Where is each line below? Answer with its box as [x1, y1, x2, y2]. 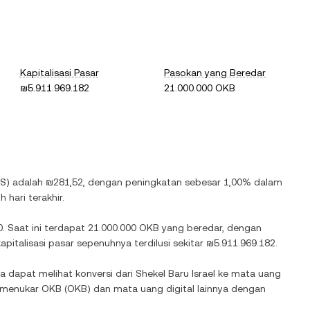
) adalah [6, 176, 46, 188]
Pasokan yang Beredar [164, 67, 266, 78]
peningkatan [125, 176, 182, 188]
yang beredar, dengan [159, 222, 262, 233]
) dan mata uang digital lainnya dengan [87, 283, 266, 294]
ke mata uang [215, 268, 281, 279]
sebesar [182, 176, 224, 188]
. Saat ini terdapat [3, 222, 88, 233]
